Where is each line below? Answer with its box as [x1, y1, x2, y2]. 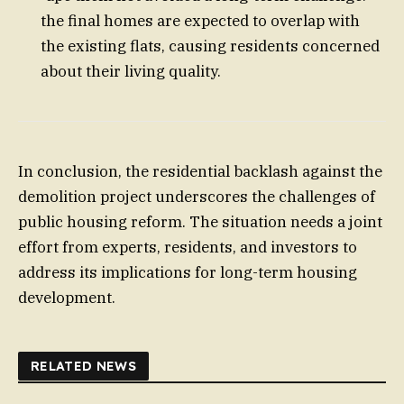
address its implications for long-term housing [18, 262, 357, 282]
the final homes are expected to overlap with [41, 10, 360, 31]
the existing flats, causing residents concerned [41, 35, 380, 56]
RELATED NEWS [31, 357, 137, 374]
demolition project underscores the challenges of [18, 186, 375, 207]
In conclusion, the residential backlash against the [18, 161, 382, 181]
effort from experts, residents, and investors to [18, 236, 357, 257]
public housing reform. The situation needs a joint [18, 211, 382, 232]
